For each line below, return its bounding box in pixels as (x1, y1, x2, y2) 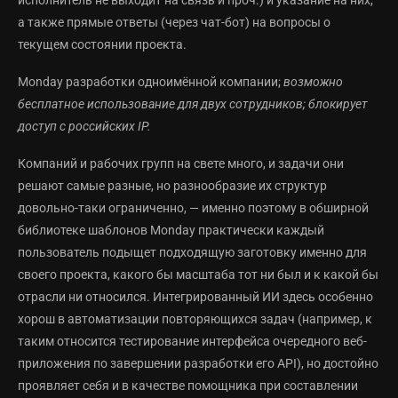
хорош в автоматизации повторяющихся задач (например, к (18, 312, 372, 327)
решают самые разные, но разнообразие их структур (18, 179, 327, 194)
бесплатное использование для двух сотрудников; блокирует (18, 97, 368, 112)
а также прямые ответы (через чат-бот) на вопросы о (18, 15, 330, 30)
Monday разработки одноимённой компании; (18, 75, 283, 90)
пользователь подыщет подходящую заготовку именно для (18, 245, 367, 260)
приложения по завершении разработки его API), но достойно (18, 356, 378, 371)
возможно (283, 75, 343, 90)
